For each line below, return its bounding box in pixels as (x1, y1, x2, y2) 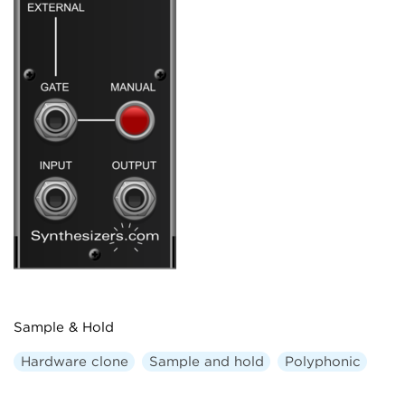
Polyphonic (284, 353, 361, 370)
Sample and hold (148, 353, 264, 370)
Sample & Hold (14, 319, 114, 335)
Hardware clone (20, 353, 128, 370)
